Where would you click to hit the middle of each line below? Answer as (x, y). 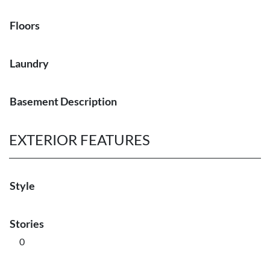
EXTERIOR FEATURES (80, 140)
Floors (25, 25)
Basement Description (63, 101)
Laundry (29, 63)
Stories (27, 224)
